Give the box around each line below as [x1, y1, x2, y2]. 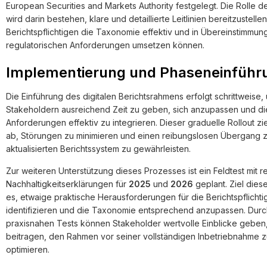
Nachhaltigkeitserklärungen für [6, 179, 129, 189]
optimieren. [6, 244, 49, 254]
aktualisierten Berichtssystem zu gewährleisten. [6, 144, 191, 154]
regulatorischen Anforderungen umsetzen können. [6, 40, 204, 50]
